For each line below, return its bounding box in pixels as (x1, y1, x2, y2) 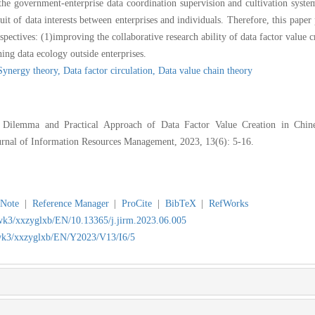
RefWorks (209, 198, 249, 209)
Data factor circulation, (63, 65, 158, 76)
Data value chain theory (158, 65, 252, 76)
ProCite (122, 198, 153, 209)
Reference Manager (32, 198, 109, 209)
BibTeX (165, 198, 196, 209)
